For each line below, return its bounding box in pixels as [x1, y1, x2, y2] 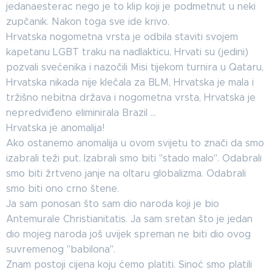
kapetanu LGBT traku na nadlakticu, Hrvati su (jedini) [6, 46, 248, 58]
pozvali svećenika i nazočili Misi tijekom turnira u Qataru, [6, 61, 263, 73]
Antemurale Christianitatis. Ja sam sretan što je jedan [6, 213, 253, 225]
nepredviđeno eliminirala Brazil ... [6, 107, 156, 118]
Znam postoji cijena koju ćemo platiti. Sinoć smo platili [6, 259, 252, 270]
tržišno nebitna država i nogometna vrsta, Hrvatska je [6, 92, 256, 103]
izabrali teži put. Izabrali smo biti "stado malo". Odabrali [6, 152, 262, 164]
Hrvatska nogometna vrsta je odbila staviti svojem [6, 31, 238, 42]
